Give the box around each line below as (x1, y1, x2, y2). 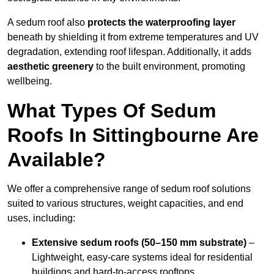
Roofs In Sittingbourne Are (7, 124, 259, 147)
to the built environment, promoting (94, 61, 245, 72)
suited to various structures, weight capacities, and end (7, 198, 243, 209)
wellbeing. (7, 76, 52, 87)
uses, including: (7, 213, 75, 224)
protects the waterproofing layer (87, 17, 235, 28)
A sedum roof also (7, 17, 87, 28)
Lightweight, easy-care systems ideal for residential (32, 252, 253, 263)
